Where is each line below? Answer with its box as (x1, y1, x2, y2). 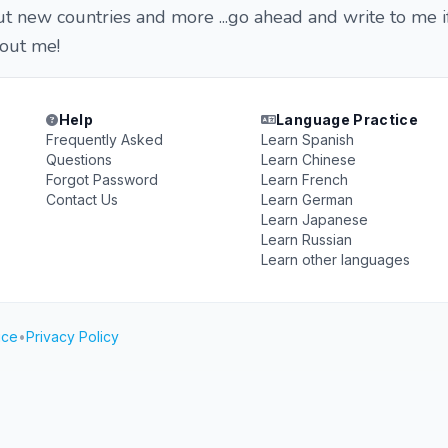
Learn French (260, 171, 348, 188)
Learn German (260, 191, 353, 208)
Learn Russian (260, 231, 352, 248)
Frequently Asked (46, 131, 164, 148)
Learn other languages (260, 251, 410, 268)
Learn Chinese (260, 151, 356, 168)
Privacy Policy (26, 328, 119, 345)
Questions (46, 151, 113, 168)
